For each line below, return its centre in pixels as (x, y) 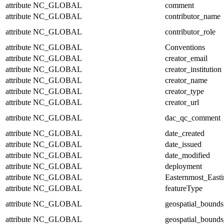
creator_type (184, 91)
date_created (185, 133)
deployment (183, 166)
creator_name (186, 80)
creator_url (182, 102)
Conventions (185, 47)
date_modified (187, 155)
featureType (184, 188)
